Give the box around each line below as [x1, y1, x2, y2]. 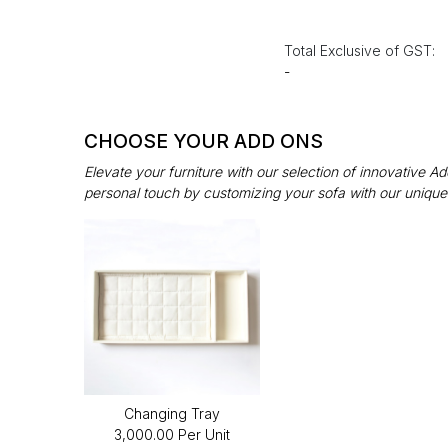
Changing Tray [124, 405, 220, 423]
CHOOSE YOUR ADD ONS [84, 129, 323, 154]
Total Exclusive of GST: [284, 42, 435, 60]
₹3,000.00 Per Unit [114, 426, 230, 444]
